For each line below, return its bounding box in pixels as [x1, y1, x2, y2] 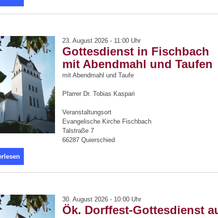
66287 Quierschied [62, 136, 115, 144]
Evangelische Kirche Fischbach [62, 118, 151, 125]
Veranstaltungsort [62, 109, 111, 116]
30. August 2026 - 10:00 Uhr [62, 196, 141, 203]
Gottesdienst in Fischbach [62, 45, 209, 58]
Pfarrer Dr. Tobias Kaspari [62, 90, 135, 97]
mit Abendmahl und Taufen [62, 57, 213, 71]
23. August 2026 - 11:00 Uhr [62, 37, 141, 44]
